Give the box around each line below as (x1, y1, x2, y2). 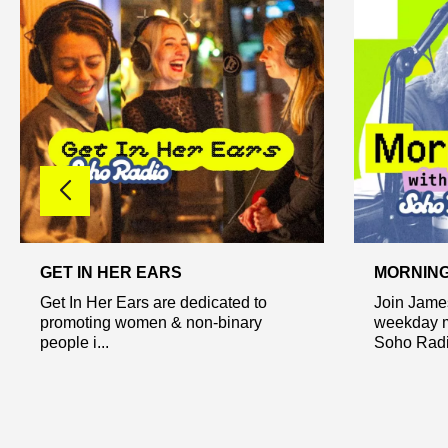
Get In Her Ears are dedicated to (40, 293, 267, 311)
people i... (40, 333, 109, 351)
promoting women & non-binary (40, 313, 262, 331)
